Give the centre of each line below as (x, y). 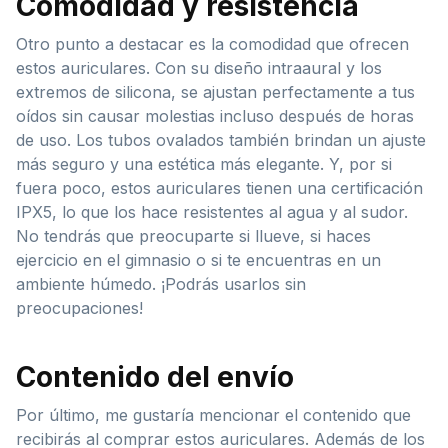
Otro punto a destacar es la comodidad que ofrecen (212, 43)
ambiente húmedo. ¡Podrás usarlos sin (161, 283)
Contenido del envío (155, 376)
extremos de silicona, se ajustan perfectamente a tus (215, 91)
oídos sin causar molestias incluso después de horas (215, 115)
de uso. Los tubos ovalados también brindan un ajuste (221, 139)
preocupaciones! (79, 307)
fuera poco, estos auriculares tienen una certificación (219, 187)
